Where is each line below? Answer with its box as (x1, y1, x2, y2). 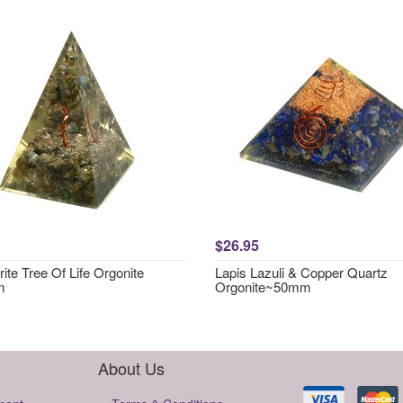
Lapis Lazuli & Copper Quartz (215, 263, 388, 282)
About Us (98, 356, 165, 380)
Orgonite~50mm (215, 277, 311, 296)
